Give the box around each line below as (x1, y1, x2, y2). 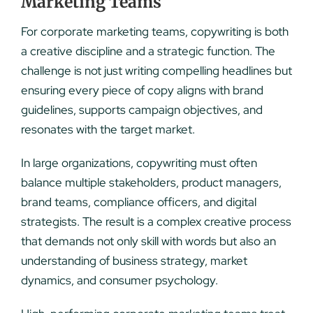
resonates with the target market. (20, 121, 195, 137)
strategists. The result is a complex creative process (20, 213, 291, 229)
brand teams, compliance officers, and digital (20, 194, 256, 210)
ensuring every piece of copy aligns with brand (20, 82, 263, 98)
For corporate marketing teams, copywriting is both (20, 23, 289, 39)
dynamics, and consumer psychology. (20, 272, 218, 288)
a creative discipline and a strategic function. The (20, 43, 275, 59)
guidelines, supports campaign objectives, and (20, 101, 263, 117)
